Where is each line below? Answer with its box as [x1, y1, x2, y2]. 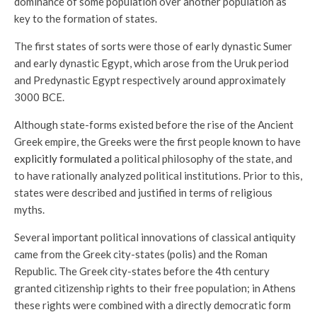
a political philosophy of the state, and [112, 152, 292, 165]
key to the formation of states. [14, 12, 157, 25]
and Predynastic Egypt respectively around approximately [14, 74, 286, 86]
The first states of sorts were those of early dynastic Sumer [14, 40, 292, 52]
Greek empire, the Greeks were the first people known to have [14, 135, 301, 148]
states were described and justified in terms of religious [14, 186, 272, 199]
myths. [14, 203, 45, 216]
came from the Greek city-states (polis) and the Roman [14, 248, 267, 260]
